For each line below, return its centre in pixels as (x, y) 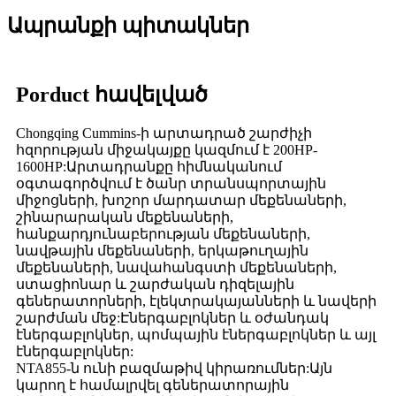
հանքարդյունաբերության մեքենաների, (163, 233)
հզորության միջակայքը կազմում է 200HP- (167, 149)
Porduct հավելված (112, 94)
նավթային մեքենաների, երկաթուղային (162, 250)
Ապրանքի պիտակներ (128, 25)
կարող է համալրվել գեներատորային (152, 385)
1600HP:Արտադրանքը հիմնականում (149, 166)
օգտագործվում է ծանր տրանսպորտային (171, 183)
